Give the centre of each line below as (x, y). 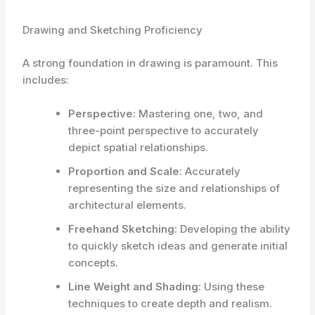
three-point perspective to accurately (164, 130)
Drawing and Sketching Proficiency (113, 30)
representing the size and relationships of (174, 188)
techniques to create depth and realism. (171, 303)
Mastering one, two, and (200, 113)
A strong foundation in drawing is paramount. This (150, 63)
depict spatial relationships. (139, 147)
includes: (46, 79)
